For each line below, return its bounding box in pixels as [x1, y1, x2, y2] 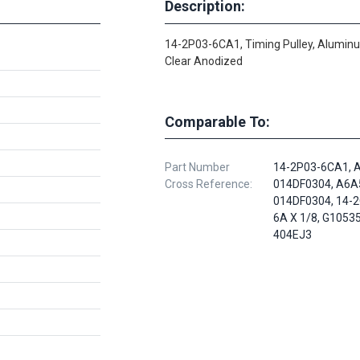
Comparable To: [165, 112, 270, 130]
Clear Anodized [165, 54, 243, 67]
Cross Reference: [165, 177, 252, 190]
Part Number [165, 160, 230, 174]
